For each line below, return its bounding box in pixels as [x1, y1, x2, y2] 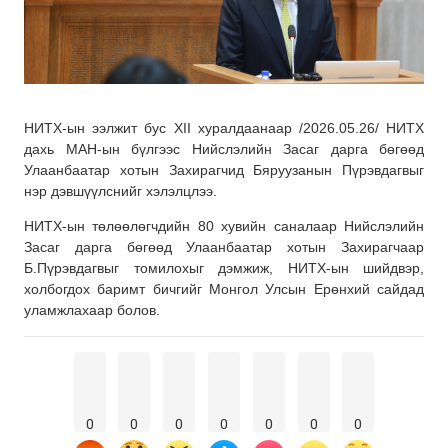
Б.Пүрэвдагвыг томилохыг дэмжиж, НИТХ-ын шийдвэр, [24, 260, 424, 277]
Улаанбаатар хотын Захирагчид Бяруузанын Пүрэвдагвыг [24, 161, 424, 178]
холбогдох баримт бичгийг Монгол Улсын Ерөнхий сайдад [24, 281, 424, 298]
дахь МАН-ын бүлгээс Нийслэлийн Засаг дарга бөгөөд [24, 140, 424, 157]
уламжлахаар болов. [24, 302, 160, 319]
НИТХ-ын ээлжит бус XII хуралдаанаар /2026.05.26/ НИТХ [24, 119, 424, 136]
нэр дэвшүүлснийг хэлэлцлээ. [24, 182, 217, 199]
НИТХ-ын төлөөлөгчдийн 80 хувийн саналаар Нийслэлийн [24, 218, 424, 235]
